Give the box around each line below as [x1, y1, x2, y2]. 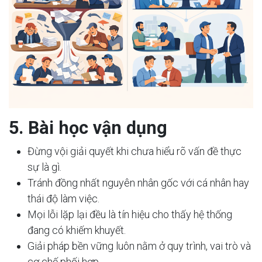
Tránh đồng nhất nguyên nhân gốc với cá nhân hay [27, 176, 249, 189]
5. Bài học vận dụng [9, 117, 167, 138]
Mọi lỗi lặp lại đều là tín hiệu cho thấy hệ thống [27, 208, 232, 220]
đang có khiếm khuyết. [27, 223, 126, 236]
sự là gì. [27, 160, 61, 173]
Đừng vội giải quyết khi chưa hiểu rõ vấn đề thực [27, 144, 242, 157]
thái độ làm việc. [27, 192, 99, 205]
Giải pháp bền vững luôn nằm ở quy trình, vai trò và [27, 239, 251, 252]
